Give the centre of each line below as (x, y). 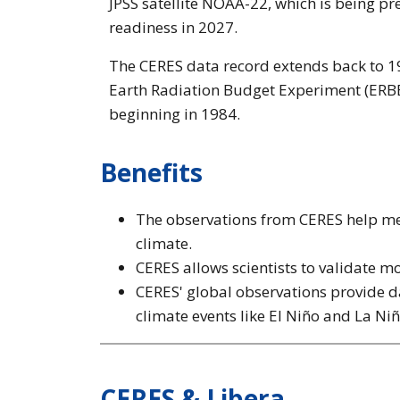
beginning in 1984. (175, 113)
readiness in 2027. (173, 27)
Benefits (151, 172)
